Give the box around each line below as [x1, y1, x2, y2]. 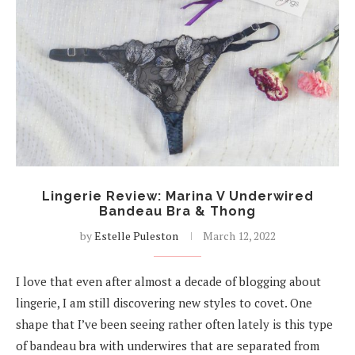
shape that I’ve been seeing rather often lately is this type [16, 316, 333, 333]
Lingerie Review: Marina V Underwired [41, 189, 314, 204]
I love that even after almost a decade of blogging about [16, 273, 321, 290]
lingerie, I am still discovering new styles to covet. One [16, 295, 312, 311]
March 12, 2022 [202, 228, 276, 244]
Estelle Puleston [94, 228, 178, 244]
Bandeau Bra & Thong [99, 204, 256, 219]
